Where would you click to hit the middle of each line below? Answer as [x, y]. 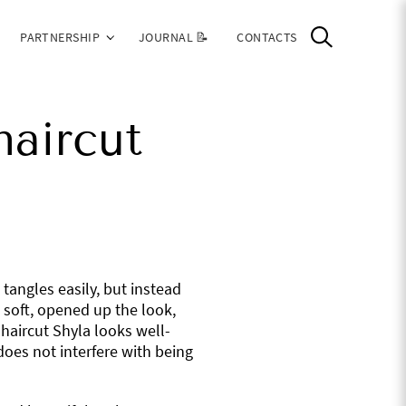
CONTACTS [267, 37]
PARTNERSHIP [60, 37]
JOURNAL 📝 [174, 37]
